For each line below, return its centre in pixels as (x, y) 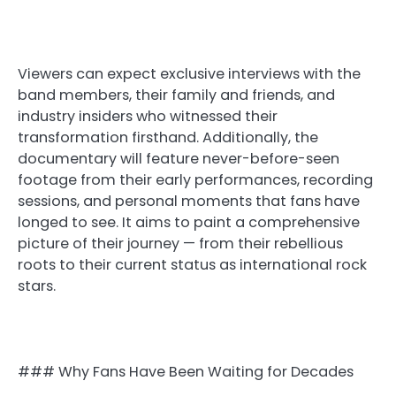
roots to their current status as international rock (192, 265)
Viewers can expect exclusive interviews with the (189, 74)
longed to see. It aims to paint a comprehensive (189, 223)
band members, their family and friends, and (176, 95)
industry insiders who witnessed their (148, 117)
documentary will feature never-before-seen (179, 159)
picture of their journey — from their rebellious (180, 244)
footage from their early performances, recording (195, 180)
